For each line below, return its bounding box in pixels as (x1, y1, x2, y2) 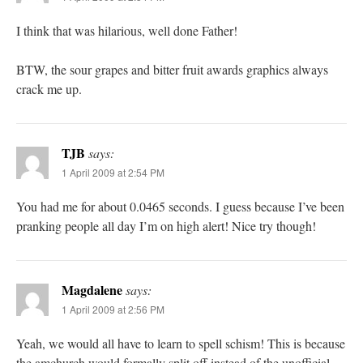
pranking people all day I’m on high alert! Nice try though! (16, 217, 316, 235)
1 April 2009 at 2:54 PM (62, 165, 164, 180)
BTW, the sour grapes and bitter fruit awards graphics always (16, 61, 328, 79)
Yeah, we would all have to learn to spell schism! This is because (16, 335, 345, 352)
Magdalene (62, 280, 122, 300)
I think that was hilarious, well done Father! (16, 22, 237, 40)
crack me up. (16, 80, 82, 98)
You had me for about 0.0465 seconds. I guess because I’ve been (16, 198, 344, 216)
